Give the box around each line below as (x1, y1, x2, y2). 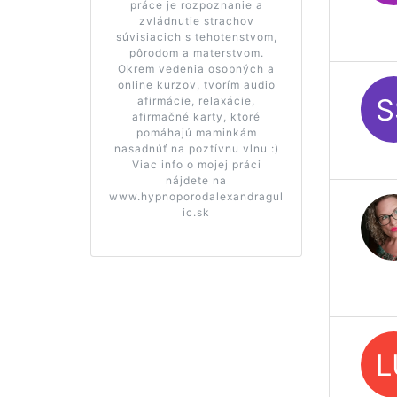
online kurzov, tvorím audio (117, 77, 276, 91)
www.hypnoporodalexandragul (109, 189, 284, 203)
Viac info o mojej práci (131, 157, 261, 171)
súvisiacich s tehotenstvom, (115, 29, 277, 43)
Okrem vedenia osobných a (118, 61, 276, 75)
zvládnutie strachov (138, 13, 254, 27)
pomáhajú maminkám (136, 125, 257, 139)
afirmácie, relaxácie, (137, 93, 256, 107)
